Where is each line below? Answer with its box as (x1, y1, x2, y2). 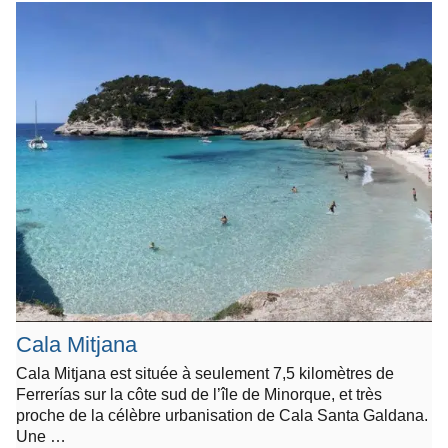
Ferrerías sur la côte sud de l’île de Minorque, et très (16, 384, 382, 403)
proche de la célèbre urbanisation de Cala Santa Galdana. (16, 405, 428, 424)
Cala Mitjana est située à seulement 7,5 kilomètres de (16, 363, 394, 382)
